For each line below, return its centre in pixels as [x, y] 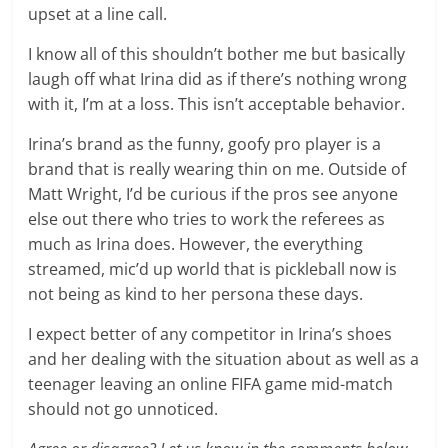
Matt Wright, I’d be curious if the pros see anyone [213, 194]
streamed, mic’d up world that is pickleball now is [213, 269]
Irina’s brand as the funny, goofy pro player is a [205, 144]
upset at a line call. [98, 14]
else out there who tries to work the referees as [207, 219]
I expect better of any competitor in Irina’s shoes [210, 334]
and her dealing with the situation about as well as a [224, 359]
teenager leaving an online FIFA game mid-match [211, 384]
